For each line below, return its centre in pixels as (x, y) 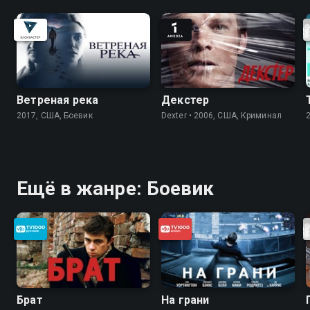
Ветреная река (58, 100)
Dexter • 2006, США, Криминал (221, 116)
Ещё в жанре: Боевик (115, 189)
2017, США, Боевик (55, 116)
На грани (185, 300)
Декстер (185, 100)
